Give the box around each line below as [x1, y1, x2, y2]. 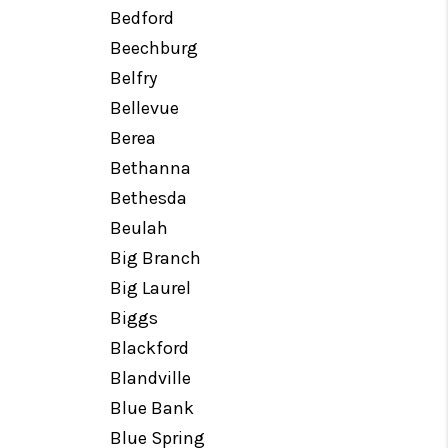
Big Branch [110, 247, 202, 269]
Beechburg [110, 37, 199, 59]
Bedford [110, 7, 175, 29]
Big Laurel [110, 277, 192, 299]
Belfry [110, 67, 158, 89]
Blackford [110, 337, 190, 359]
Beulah [110, 217, 169, 239]
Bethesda [110, 187, 188, 209]
